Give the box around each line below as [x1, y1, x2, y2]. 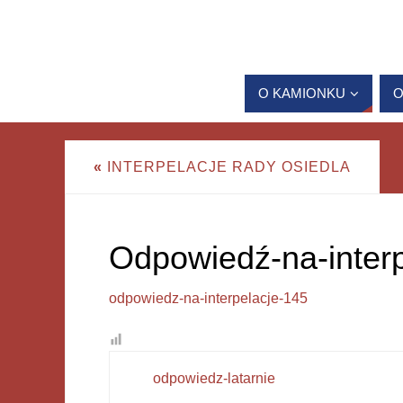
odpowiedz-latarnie [153, 370, 275, 386]
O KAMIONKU [258, 85, 345, 102]
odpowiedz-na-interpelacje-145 [109, 290, 308, 306]
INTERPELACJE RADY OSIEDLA [103, 158, 351, 175]
